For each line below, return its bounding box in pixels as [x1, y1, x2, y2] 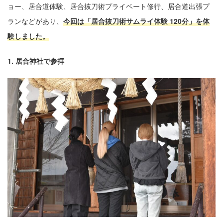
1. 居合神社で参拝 [7, 55, 64, 66]
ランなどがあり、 [7, 15, 63, 26]
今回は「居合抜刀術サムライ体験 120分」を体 [63, 15, 210, 26]
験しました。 [7, 30, 49, 41]
